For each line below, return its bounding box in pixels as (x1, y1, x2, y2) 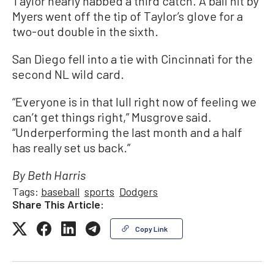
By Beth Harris (12, 171, 86, 183)
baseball (41, 185, 80, 199)
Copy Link (135, 224, 168, 234)
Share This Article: (12, 198, 104, 212)
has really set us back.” (12, 140, 130, 155)
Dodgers (119, 185, 158, 199)
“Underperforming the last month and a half (12, 125, 242, 140)
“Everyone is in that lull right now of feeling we (12, 94, 256, 109)
